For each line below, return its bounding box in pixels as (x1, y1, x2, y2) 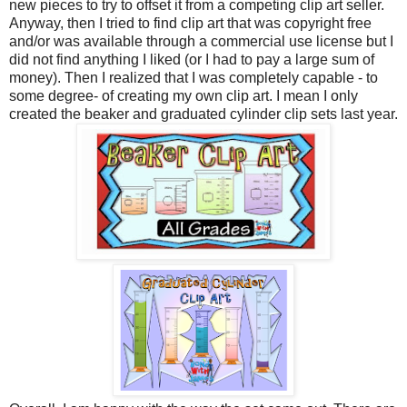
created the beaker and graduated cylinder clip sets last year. (9, 106, 398, 123)
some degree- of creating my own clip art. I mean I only (9, 88, 358, 104)
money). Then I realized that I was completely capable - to (9, 70, 378, 86)
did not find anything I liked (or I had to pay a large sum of (9, 52, 374, 68)
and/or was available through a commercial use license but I (9, 34, 393, 50)
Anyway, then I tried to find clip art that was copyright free (9, 15, 372, 32)
